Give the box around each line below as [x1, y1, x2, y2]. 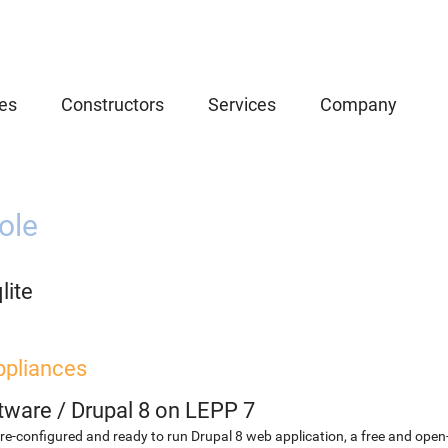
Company [320, 94, 397, 115]
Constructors [61, 94, 164, 115]
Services [208, 94, 276, 115]
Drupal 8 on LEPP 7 [71, 398, 255, 423]
